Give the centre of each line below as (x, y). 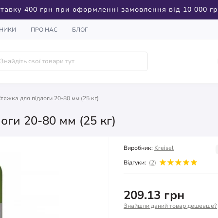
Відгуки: (135, 162)
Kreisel (164, 148)
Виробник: (138, 148)
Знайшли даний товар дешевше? (170, 206)
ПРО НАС (44, 29)
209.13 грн (154, 195)
